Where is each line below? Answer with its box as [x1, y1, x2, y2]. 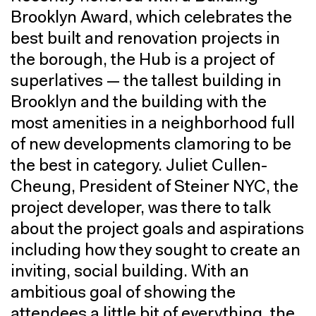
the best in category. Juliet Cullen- [11, 158, 267, 175]
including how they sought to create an [11, 243, 300, 260]
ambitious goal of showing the [11, 285, 236, 302]
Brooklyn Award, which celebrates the [11, 10, 292, 27]
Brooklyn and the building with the [11, 95, 267, 111]
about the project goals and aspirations [11, 221, 304, 238]
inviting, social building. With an [11, 264, 249, 281]
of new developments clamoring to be [11, 137, 291, 154]
